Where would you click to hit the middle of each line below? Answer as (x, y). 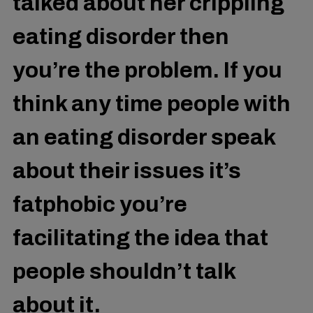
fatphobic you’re (100, 204)
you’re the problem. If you (147, 70)
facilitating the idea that (140, 238)
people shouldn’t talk (124, 271)
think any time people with (152, 103)
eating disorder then (121, 36)
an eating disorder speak (144, 137)
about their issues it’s (127, 170)
